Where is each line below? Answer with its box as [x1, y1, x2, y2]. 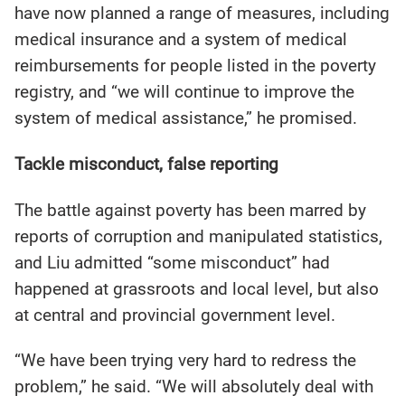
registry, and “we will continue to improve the [14, 81, 355, 103]
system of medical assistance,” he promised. [14, 108, 358, 129]
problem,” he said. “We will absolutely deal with [14, 376, 374, 398]
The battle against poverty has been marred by [14, 199, 367, 221]
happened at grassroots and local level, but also [14, 278, 380, 299]
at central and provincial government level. [14, 304, 341, 325]
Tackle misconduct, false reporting [14, 154, 279, 175]
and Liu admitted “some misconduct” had [14, 251, 331, 273]
